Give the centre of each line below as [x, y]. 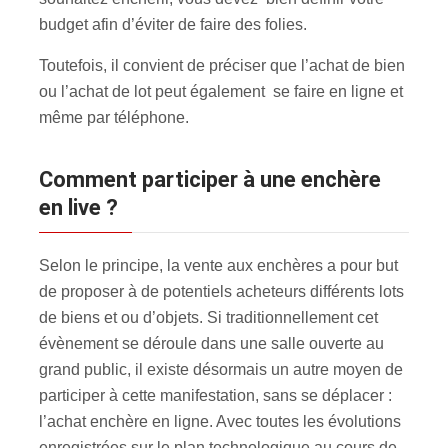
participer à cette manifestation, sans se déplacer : [215, 395]
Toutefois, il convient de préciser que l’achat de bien [222, 65]
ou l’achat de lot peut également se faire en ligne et [221, 91]
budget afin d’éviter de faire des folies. [173, 24]
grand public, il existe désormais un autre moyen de [221, 369]
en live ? [78, 207]
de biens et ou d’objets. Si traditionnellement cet [208, 317]
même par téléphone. [114, 117]
